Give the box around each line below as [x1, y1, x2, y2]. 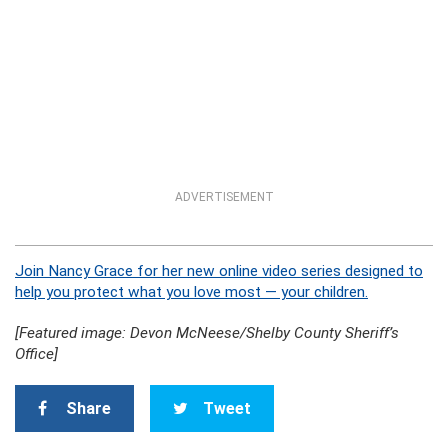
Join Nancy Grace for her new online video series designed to [15, 262, 423, 280]
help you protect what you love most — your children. [15, 283, 368, 301]
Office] [15, 345, 66, 363]
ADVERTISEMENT [174, 190, 274, 204]
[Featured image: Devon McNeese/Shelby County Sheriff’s [15, 324, 399, 342]
